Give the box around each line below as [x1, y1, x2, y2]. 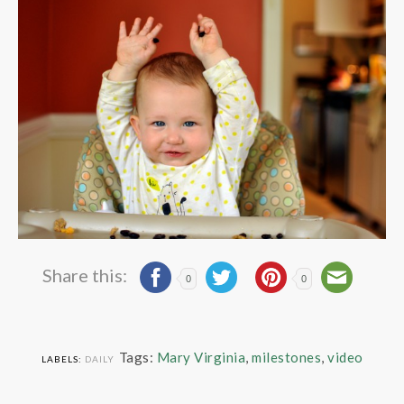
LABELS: [41, 353, 85, 364]
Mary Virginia [156, 349, 245, 365]
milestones [252, 349, 321, 365]
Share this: [42, 263, 131, 286]
